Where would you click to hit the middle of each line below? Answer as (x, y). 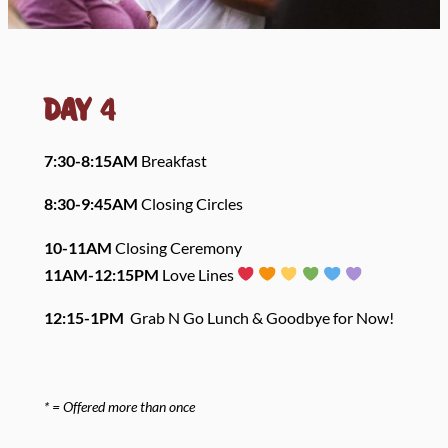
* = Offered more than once (119, 406)
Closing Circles (191, 204)
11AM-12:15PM (101, 274)
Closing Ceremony (178, 247)
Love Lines (197, 274)
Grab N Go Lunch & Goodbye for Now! (260, 318)
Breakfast (172, 161)
